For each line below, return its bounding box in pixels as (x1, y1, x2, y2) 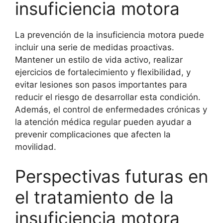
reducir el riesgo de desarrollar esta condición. (15, 92, 201, 102)
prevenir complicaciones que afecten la (15, 129, 171, 139)
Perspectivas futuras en (15, 166, 208, 187)
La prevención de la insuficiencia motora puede (15, 29, 204, 40)
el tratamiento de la (15, 187, 174, 208)
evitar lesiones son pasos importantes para (15, 79, 187, 90)
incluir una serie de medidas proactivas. (15, 42, 174, 52)
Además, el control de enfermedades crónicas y (15, 104, 207, 114)
